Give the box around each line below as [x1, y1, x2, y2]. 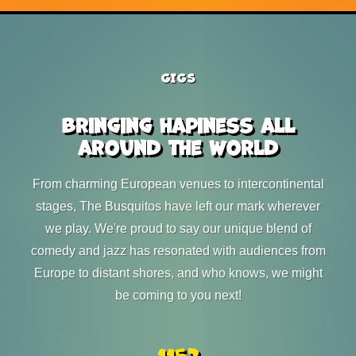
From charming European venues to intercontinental [32, 177, 324, 191]
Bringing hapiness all [61, 113, 295, 138]
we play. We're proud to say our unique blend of [44, 222, 311, 235]
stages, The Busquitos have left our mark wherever [36, 199, 320, 213]
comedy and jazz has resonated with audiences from [30, 244, 326, 257]
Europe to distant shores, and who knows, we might [33, 266, 323, 280]
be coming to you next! [114, 288, 242, 302]
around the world [78, 135, 278, 161]
